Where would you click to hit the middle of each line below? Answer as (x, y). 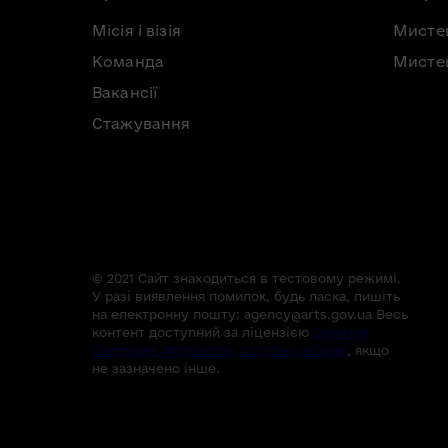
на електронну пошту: (168, 313)
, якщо (368, 349)
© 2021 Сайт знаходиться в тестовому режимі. (246, 277)
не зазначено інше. (156, 367)
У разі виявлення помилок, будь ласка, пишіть (246, 295)
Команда (128, 61)
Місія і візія (136, 30)
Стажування (141, 123)
